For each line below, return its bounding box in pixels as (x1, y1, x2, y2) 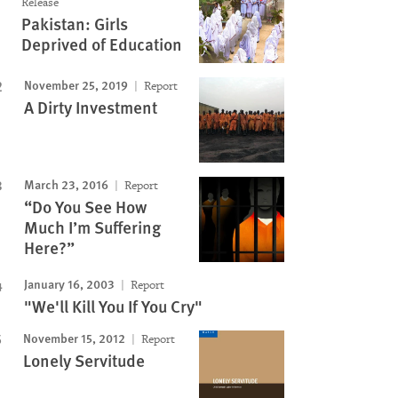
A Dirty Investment (23, 95, 157, 119)
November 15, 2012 (22, 329, 125, 346)
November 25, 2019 (23, 76, 128, 93)
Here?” (23, 235, 75, 259)
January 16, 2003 (23, 275, 115, 292)
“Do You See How (23, 195, 147, 219)
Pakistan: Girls (20, 12, 128, 36)
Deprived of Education (20, 32, 182, 56)
